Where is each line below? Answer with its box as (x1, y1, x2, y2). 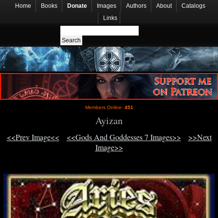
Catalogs (182, 2, 205, 9)
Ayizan (95, 114, 123, 127)
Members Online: (85, 105, 125, 110)
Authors (126, 2, 146, 9)
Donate (67, 2, 87, 9)
